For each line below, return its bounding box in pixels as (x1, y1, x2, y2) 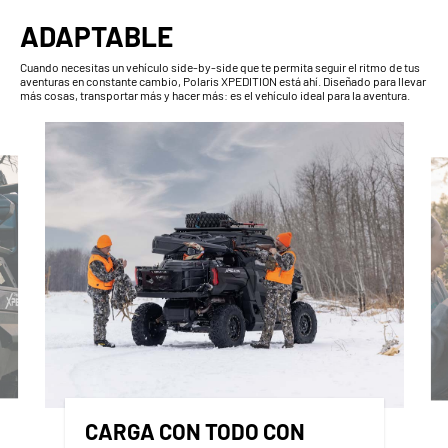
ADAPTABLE (20, 19, 173, 53)
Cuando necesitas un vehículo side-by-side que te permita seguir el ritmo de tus (20, 60, 420, 74)
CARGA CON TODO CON (84, 417, 305, 444)
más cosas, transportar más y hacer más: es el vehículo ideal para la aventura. (20, 88, 410, 102)
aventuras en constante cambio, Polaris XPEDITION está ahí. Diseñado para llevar (20, 74, 426, 88)
